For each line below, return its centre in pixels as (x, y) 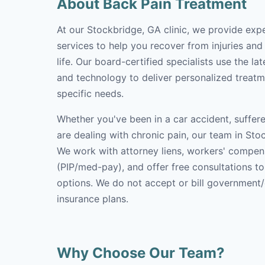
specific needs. (90, 93)
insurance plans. (93, 199)
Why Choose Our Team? (141, 253)
